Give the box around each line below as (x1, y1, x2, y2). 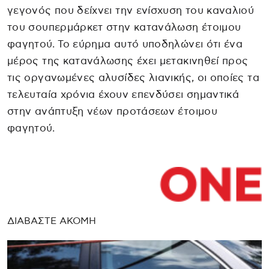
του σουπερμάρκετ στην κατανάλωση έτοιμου (7, 22, 241, 32)
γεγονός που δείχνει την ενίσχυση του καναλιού (7, 5, 255, 16)
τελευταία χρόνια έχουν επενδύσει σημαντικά (7, 89, 240, 100)
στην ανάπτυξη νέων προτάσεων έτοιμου (7, 106, 217, 116)
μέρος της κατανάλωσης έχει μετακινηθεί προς (7, 55, 249, 66)
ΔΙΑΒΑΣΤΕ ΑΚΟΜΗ (7, 216, 96, 226)
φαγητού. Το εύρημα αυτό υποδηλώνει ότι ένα (7, 38, 243, 49)
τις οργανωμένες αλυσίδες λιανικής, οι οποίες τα (7, 72, 259, 83)
